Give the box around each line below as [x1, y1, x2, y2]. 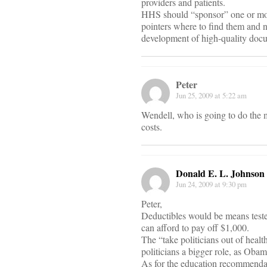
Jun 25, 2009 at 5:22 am [176, 90, 247, 101]
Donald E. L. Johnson [176, 166, 265, 181]
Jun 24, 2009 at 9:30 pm [176, 179, 247, 190]
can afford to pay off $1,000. [141, 221, 249, 234]
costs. [141, 120, 162, 133]
